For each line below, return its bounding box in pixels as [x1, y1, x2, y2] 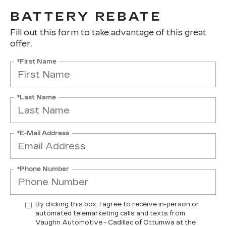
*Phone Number [17, 165, 69, 173]
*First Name [17, 58, 56, 65]
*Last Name [17, 93, 56, 101]
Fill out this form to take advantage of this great [10, 28, 206, 37]
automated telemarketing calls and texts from [35, 210, 185, 217]
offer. [10, 39, 32, 48]
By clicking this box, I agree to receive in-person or [35, 201, 199, 208]
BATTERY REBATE [10, 10, 162, 24]
